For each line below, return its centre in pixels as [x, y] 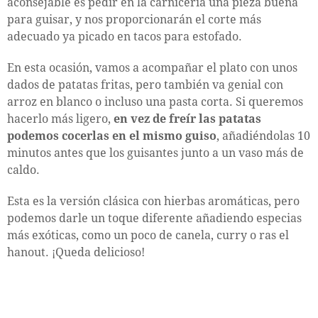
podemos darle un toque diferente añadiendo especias [154, 218]
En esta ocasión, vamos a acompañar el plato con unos [152, 67]
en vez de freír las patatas [187, 119]
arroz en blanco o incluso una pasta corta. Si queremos [155, 102]
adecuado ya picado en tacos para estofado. [125, 36]
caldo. [23, 170]
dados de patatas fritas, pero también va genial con [145, 84]
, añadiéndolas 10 [263, 136]
